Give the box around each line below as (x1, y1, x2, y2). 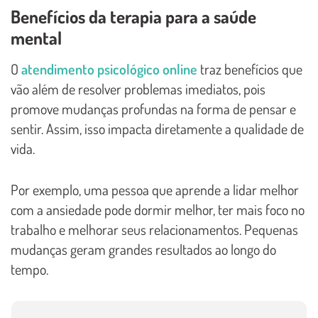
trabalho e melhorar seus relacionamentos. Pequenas (11, 219, 298, 238)
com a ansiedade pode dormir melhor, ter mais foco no (11, 199, 305, 219)
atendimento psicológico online (21, 59, 197, 78)
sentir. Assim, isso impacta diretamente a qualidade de (11, 119, 304, 138)
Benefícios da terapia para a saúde (11, 4, 256, 28)
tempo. (11, 259, 48, 278)
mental (11, 26, 62, 49)
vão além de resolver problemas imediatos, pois (11, 79, 265, 98)
